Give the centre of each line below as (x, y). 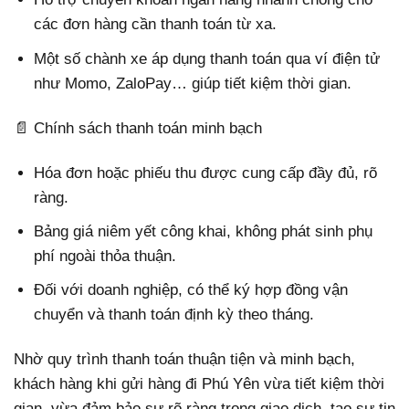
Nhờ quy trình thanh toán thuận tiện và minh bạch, (184, 360)
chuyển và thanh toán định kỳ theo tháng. (174, 315)
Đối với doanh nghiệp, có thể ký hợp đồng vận (191, 290)
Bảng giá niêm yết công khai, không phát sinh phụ (204, 231)
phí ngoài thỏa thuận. (105, 256)
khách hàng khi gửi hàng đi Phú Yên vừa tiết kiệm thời (199, 384)
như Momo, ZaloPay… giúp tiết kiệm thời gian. (193, 83)
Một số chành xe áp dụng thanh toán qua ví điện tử (207, 58)
